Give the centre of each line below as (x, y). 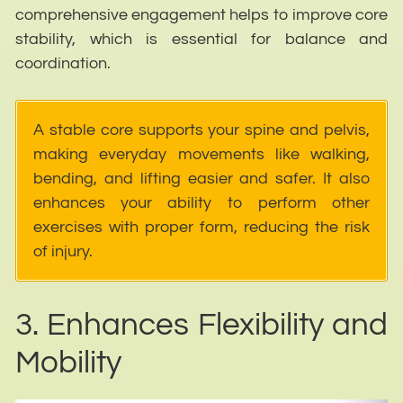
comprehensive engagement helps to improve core (201, 15)
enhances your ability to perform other (201, 203)
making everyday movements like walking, (201, 155)
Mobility (68, 363)
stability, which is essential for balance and (201, 40)
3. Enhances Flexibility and (201, 325)
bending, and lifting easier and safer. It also (201, 179)
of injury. (63, 252)
